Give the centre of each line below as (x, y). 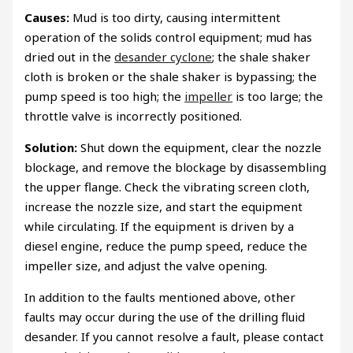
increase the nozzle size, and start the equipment (164, 206)
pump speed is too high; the (105, 96)
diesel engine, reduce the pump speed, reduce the (166, 245)
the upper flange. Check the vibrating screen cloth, (167, 186)
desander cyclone (163, 56)
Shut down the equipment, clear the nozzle (200, 147)
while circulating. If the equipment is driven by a (160, 226)
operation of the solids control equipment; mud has (169, 37)
